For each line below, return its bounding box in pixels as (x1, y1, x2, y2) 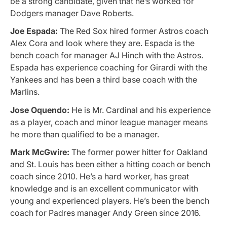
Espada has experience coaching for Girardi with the (10, 62, 207, 73)
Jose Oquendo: (10, 104, 69, 115)
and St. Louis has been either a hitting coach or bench (10, 159, 210, 169)
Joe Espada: (10, 26, 58, 36)
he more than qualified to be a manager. (10, 129, 159, 139)
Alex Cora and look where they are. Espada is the (10, 38, 195, 49)
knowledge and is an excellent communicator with (10, 183, 198, 194)
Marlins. (10, 87, 40, 97)
